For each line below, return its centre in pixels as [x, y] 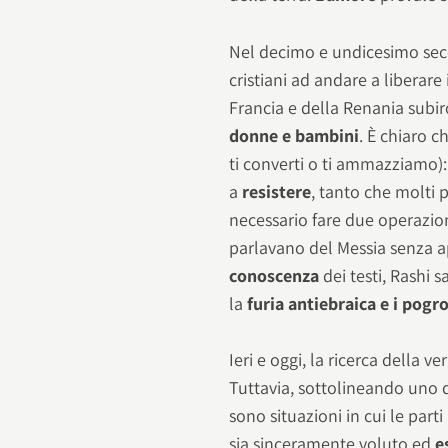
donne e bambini [294, 135]
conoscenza [274, 275]
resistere [277, 191]
